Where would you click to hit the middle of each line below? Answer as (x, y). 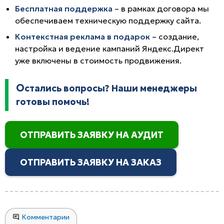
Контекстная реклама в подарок (82, 36)
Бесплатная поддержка (64, 8)
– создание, (174, 36)
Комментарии (44, 217)
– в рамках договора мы (161, 8)
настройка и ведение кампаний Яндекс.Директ (109, 48)
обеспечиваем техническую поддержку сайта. (108, 20)
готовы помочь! (53, 101)
